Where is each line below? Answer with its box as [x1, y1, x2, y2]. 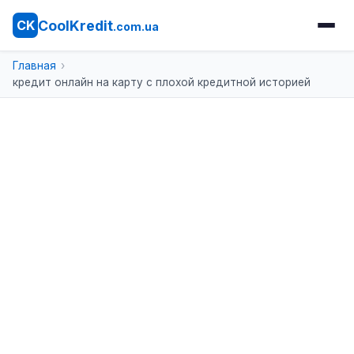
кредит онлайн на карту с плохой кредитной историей [13, 76, 311, 88]
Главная [13, 59, 56, 72]
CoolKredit [38, 17, 113, 34]
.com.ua [113, 19, 159, 33]
